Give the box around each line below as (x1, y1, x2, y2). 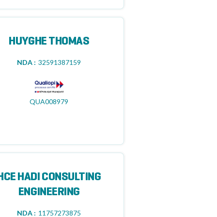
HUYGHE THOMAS (9, 36, 90, 47)
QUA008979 (30, 97, 69, 106)
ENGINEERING (18, 187, 80, 198)
